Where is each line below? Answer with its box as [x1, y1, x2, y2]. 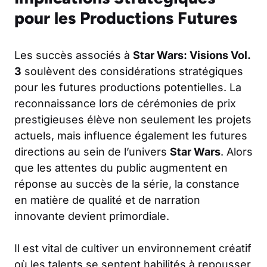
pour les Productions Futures [14, 7, 237, 28]
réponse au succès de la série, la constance [14, 177, 240, 190]
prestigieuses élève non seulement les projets [14, 113, 252, 126]
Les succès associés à [14, 48, 133, 61]
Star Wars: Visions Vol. [133, 48, 250, 61]
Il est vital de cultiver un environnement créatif [14, 241, 252, 254]
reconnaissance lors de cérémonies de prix [14, 97, 236, 110]
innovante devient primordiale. [14, 209, 169, 222]
